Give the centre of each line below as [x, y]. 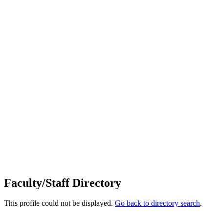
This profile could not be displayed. [59, 203]
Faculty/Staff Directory [63, 183]
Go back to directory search [157, 203]
